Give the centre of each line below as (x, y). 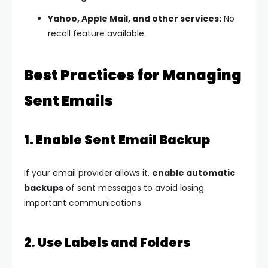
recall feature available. (97, 34)
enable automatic (194, 173)
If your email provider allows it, (88, 173)
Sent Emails (68, 101)
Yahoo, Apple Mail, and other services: (135, 19)
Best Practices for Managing (133, 75)
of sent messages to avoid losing (134, 188)
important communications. (83, 203)
